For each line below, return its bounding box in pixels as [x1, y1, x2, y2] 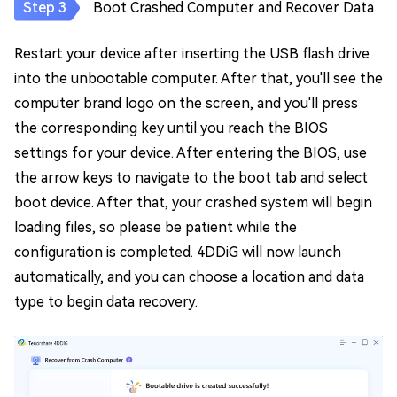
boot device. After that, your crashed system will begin [14, 193, 372, 211]
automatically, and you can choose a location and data [14, 268, 364, 285]
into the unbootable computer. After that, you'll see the [14, 69, 383, 87]
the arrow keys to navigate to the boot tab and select [14, 168, 368, 186]
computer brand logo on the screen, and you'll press [14, 94, 358, 112]
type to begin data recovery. [14, 292, 198, 310]
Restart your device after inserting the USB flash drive [14, 44, 370, 62]
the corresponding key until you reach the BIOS [14, 119, 328, 136]
